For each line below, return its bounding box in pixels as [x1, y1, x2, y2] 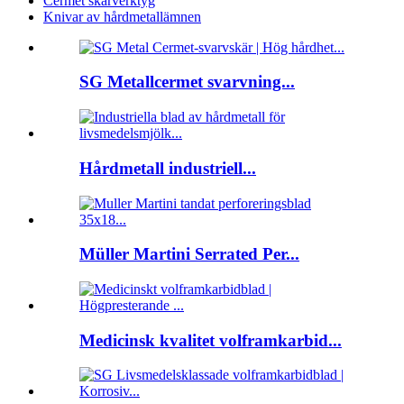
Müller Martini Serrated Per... [79, 244, 299, 264]
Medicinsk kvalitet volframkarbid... [79, 330, 342, 350]
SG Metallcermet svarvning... [79, 72, 295, 92]
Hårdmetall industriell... [79, 158, 256, 178]
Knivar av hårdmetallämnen [43, 8, 201, 24]
